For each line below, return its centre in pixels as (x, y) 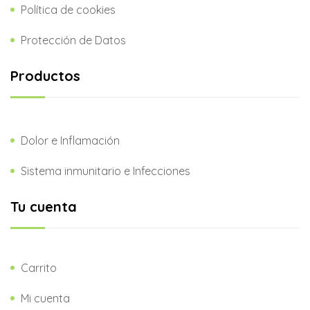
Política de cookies (68, 9)
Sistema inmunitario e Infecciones (106, 171)
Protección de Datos (73, 40)
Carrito (39, 267)
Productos (45, 75)
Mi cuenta (45, 298)
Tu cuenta (44, 206)
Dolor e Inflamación (70, 140)
